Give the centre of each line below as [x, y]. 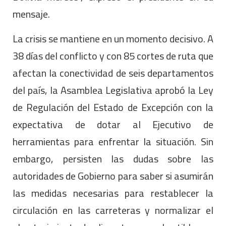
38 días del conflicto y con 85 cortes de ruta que [113, 56]
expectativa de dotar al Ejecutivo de [113, 125]
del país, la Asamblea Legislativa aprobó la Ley [113, 90]
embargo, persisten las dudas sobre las [113, 159]
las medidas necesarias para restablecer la [113, 193]
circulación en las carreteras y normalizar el [113, 210]
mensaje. [31, 14]
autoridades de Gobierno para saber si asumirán [113, 176]
